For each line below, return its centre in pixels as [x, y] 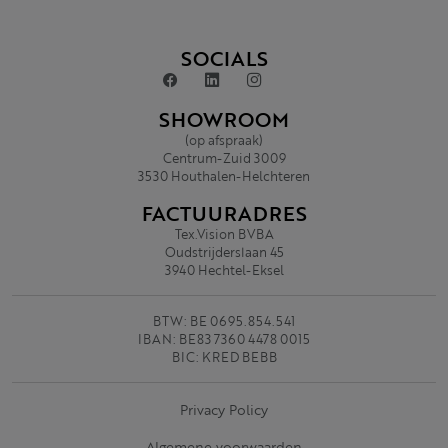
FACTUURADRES [224, 212]
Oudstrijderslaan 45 [224, 251]
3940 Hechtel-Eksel [224, 269]
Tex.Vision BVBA [224, 233]
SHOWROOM [224, 118]
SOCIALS [224, 57]
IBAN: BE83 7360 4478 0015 [224, 338]
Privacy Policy [224, 409]
